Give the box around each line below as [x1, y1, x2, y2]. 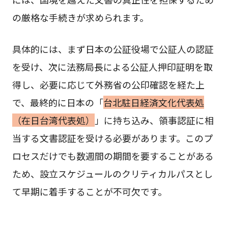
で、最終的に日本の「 [12, 96, 103, 109]
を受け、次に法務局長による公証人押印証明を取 [12, 60, 213, 74]
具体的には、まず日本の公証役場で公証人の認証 [12, 42, 214, 56]
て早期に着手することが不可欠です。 [12, 185, 167, 198]
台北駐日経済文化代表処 [103, 96, 204, 109]
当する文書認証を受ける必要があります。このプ [12, 131, 213, 145]
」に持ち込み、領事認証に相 [94, 113, 214, 127]
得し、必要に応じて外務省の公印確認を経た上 [12, 78, 205, 92]
